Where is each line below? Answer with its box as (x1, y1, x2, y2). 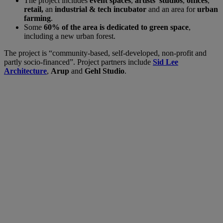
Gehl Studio (85, 67, 124, 76)
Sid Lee (153, 58, 178, 67)
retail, (24, 5, 43, 14)
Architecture (4, 67, 47, 76)
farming (24, 14, 51, 23)
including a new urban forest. (24, 32, 115, 41)
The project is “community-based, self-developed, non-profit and (4, 49, 207, 58)
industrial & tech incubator (55, 5, 148, 14)
